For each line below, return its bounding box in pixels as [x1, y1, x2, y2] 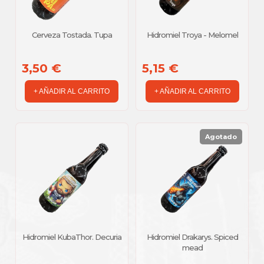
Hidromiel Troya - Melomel [146, 30, 238, 40]
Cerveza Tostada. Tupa [31, 30, 112, 40]
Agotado [205, 133, 237, 141]
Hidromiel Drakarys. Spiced [146, 232, 238, 242]
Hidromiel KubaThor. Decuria [22, 232, 121, 242]
